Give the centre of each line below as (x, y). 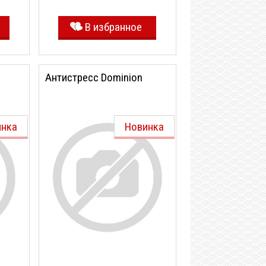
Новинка (144, 127)
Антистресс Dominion (94, 77)
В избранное (113, 27)
